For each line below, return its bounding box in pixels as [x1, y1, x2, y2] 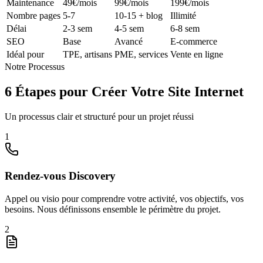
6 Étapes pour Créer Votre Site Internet [5, 84, 244, 100]
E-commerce [170, 36, 217, 47]
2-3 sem [63, 23, 92, 34]
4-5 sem [114, 23, 144, 34]
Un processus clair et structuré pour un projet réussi [5, 112, 194, 122]
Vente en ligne [170, 49, 223, 60]
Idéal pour [6, 49, 44, 60]
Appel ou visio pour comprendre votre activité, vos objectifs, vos [5, 193, 244, 204]
